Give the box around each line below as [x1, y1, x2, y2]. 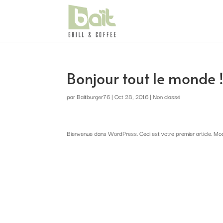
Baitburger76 [77, 92, 111, 101]
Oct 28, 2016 [114, 92, 149, 101]
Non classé [153, 92, 181, 101]
